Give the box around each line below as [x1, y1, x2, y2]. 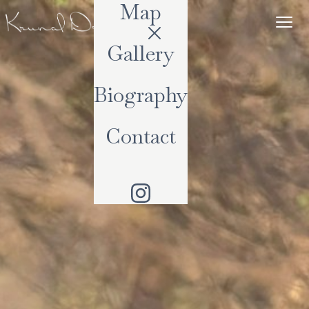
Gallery [107, 40, 175, 67]
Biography [94, 81, 188, 108]
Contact [106, 123, 176, 150]
